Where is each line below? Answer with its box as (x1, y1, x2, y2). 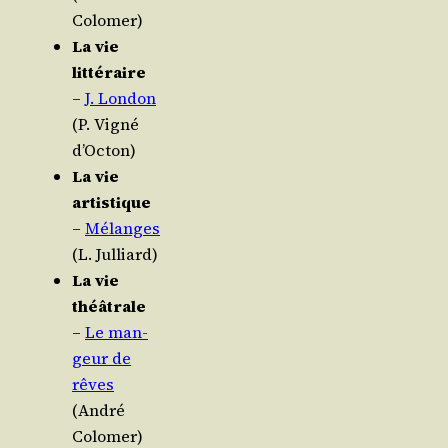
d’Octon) (72, 139, 136, 162)
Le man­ (85, 321, 148, 344)
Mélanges (85, 217, 160, 240)
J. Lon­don (85, 87, 156, 110)
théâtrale (72, 295, 146, 318)
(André (72, 399, 125, 422)
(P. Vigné (72, 113, 139, 136)
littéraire (72, 61, 146, 84)
